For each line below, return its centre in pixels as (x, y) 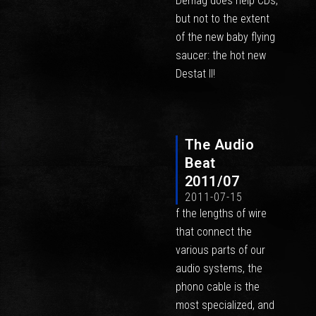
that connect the (213, 231)
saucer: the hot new (220, 55)
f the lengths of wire (221, 213)
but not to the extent (222, 19)
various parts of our (220, 250)
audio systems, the (219, 268)
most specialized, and (225, 305)
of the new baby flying (225, 37)
